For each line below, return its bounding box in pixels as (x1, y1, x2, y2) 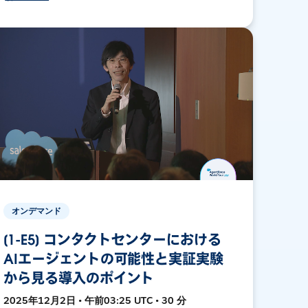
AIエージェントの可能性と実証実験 (3, 250, 223, 268)
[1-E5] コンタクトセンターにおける (3, 230, 221, 249)
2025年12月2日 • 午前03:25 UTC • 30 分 (3, 294, 187, 307)
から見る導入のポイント (3, 269, 155, 287)
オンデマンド (12, 204, 62, 217)
